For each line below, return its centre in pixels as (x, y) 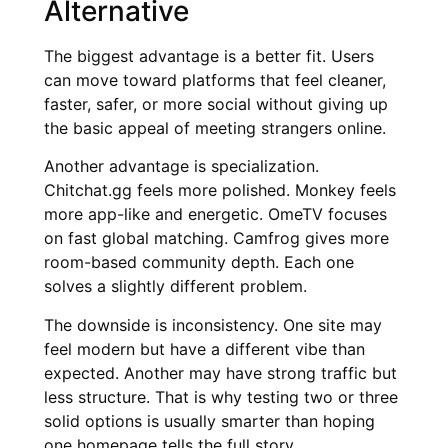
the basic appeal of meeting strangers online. (215, 127)
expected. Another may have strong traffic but (220, 372)
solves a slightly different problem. (175, 286)
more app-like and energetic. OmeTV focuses (215, 214)
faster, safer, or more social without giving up (216, 103)
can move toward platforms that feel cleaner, (215, 79)
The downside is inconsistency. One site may (213, 324)
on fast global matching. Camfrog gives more (216, 238)
